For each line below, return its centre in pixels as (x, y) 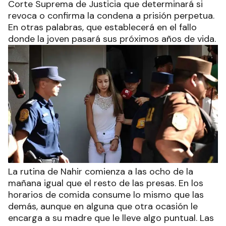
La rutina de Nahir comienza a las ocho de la (101, 171)
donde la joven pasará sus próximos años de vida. (112, 39)
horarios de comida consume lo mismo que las (106, 194)
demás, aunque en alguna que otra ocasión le (103, 206)
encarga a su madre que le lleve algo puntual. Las (111, 218)
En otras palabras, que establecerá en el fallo (102, 27)
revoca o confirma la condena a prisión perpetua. (111, 15)
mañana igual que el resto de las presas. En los (106, 183)
